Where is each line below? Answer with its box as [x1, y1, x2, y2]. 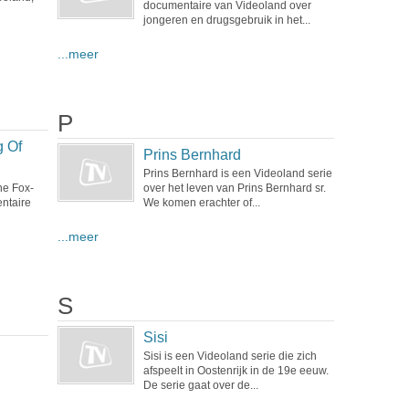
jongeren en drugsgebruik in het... [142, 14, 310, 26]
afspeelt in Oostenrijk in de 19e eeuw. [142, 364, 329, 377]
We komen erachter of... [142, 196, 260, 209]
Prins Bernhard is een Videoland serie [142, 167, 332, 180]
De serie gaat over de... [142, 379, 258, 392]
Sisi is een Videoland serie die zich [142, 350, 317, 362]
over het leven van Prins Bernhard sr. [142, 182, 326, 194]
